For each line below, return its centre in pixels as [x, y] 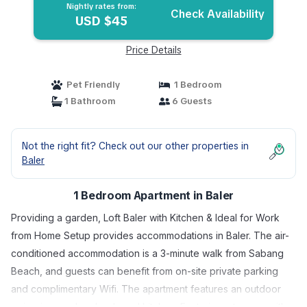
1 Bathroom [89, 101]
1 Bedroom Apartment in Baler [153, 196]
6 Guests [191, 101]
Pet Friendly [91, 85]
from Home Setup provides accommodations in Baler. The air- [150, 235]
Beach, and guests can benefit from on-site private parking [145, 271]
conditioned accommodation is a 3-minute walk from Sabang [147, 253]
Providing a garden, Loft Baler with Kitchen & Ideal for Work [145, 218]
